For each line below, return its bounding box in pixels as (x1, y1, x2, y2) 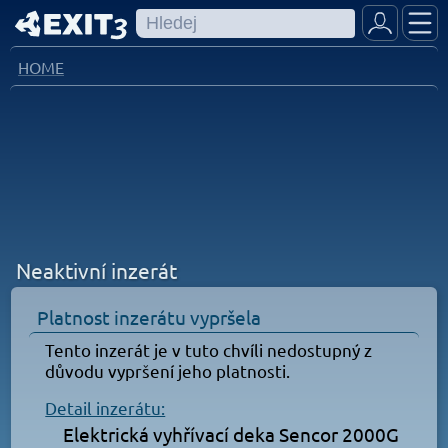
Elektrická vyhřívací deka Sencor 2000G (63, 421, 400, 446)
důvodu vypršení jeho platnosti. (45, 359, 291, 381)
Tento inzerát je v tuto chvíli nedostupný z (45, 338, 373, 360)
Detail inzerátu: (45, 396, 166, 418)
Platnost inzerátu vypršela (29, 304, 262, 329)
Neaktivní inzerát (16, 256, 178, 283)
